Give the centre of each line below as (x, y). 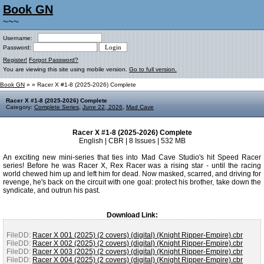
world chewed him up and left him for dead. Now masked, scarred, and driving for (132, 174)
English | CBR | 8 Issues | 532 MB (132, 141)
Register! (15, 60)
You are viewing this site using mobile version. (66, 69)
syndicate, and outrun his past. (52, 190)
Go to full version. (153, 69)
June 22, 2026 (103, 107)
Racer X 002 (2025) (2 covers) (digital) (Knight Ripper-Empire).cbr (138, 243)
